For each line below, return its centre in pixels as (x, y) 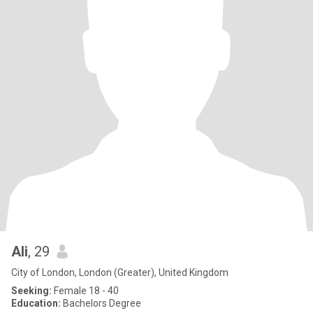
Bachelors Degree (101, 303)
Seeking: (31, 291)
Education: (36, 303)
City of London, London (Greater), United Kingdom (120, 272)
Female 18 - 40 (85, 291)
